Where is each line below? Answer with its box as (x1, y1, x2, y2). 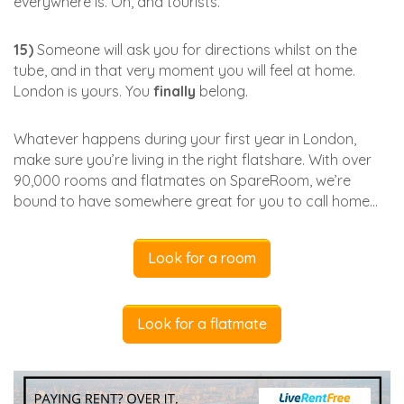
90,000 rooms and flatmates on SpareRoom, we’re (14, 170, 351, 189)
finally (153, 81, 196, 100)
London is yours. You (14, 81, 153, 100)
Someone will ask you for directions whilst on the (33, 40, 357, 59)
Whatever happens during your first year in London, (14, 129, 356, 148)
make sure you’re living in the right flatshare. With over (14, 150, 372, 169)
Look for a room (148, 248, 256, 267)
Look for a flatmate (137, 314, 267, 333)
